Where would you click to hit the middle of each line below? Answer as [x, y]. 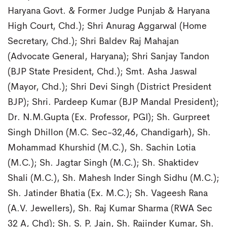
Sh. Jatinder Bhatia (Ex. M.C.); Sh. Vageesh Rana [108, 194]
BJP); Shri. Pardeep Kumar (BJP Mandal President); [113, 103]
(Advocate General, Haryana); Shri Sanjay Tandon [108, 57]
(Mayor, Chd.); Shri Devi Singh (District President [109, 87]
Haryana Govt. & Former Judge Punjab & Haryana [109, 11]
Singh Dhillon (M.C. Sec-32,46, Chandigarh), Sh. [109, 133]
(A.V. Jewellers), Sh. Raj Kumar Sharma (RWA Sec [110, 209]
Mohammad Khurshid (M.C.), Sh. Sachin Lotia [102, 148]
